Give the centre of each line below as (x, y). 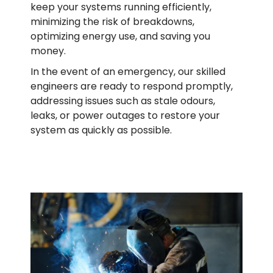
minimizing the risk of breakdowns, (112, 21)
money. (48, 51)
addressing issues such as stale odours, (123, 101)
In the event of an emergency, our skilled (128, 71)
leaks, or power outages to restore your (125, 115)
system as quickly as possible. (101, 130)
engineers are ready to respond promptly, (132, 86)
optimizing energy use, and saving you (120, 36)
